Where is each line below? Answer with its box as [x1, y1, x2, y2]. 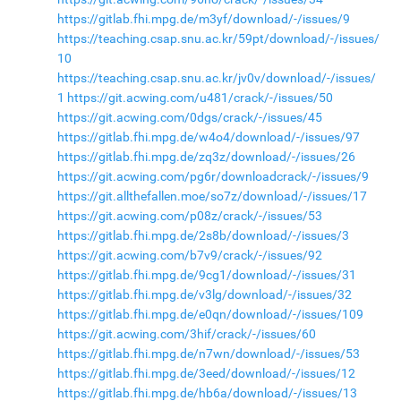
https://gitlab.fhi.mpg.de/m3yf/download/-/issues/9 [56, 11, 350, 26]
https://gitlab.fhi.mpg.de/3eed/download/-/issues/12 [56, 365, 355, 380]
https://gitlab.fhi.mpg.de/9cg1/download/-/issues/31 [56, 267, 356, 282]
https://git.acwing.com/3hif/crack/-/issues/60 [56, 326, 316, 341]
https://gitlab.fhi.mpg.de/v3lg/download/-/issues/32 [56, 286, 352, 302]
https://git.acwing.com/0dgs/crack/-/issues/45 [56, 109, 322, 124]
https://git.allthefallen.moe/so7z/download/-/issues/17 [56, 188, 367, 203]
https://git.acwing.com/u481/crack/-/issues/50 [66, 90, 333, 105]
